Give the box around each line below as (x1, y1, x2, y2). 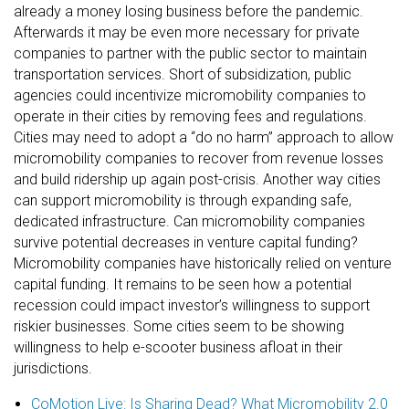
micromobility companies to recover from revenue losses (14, 149, 383, 167)
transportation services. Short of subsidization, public (14, 65, 351, 83)
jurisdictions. (14, 359, 92, 377)
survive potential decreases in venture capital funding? (14, 233, 358, 251)
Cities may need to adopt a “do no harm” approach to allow (14, 128, 393, 146)
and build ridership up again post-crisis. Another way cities (14, 170, 381, 188)
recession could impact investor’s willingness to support (14, 296, 370, 314)
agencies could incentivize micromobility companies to (14, 86, 366, 104)
